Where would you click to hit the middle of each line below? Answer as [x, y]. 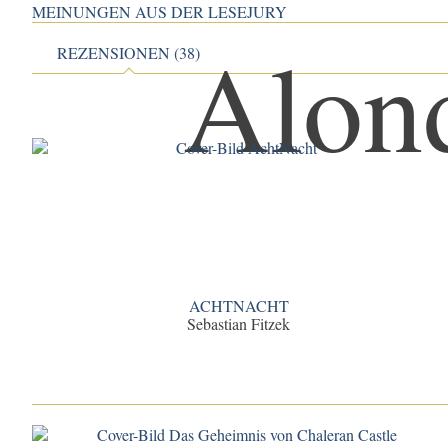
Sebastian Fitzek [239, 324]
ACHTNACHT [238, 306]
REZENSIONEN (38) [129, 53]
